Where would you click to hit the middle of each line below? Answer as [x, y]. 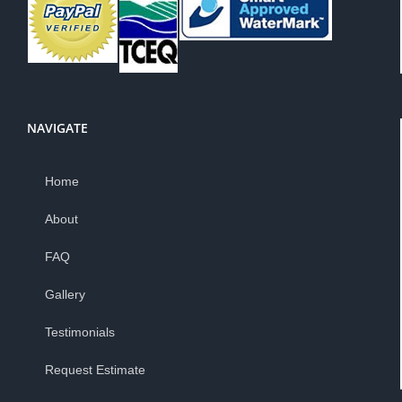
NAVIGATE [57, 127]
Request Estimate [95, 369]
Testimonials [80, 332]
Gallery [65, 294]
